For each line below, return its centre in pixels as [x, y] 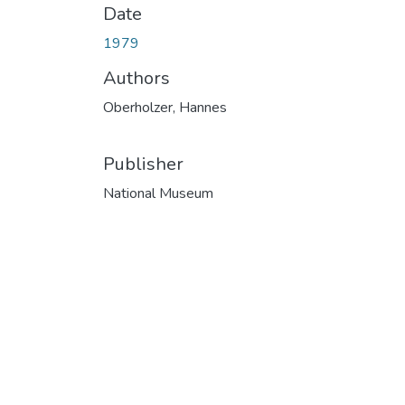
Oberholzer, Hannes [165, 107]
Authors [137, 78]
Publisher [143, 164]
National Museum [158, 193]
